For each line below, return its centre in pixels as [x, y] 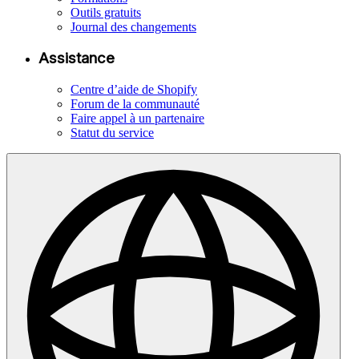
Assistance [77, 58]
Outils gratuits [106, 12]
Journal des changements [133, 26]
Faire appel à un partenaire [137, 119]
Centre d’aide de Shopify [134, 90]
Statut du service [112, 133]
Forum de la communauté [135, 104]
